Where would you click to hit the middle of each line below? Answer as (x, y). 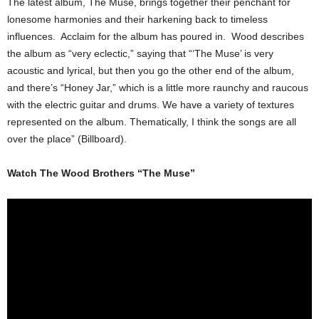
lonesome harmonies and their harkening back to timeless (137, 20)
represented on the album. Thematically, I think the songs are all (152, 122)
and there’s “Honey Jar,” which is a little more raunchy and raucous (158, 88)
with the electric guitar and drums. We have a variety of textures (151, 105)
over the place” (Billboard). (67, 139)
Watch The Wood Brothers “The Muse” (101, 173)
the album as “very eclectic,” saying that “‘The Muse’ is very (140, 54)
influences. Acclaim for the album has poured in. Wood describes (156, 37)
